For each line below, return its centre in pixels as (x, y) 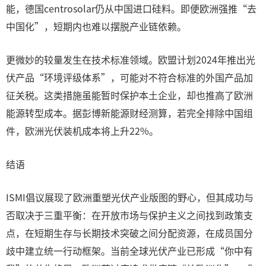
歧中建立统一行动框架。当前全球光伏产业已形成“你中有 (129, 251)
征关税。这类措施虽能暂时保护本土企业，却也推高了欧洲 (129, 95)
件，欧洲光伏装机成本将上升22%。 (82, 131)
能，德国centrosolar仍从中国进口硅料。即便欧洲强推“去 (131, 8)
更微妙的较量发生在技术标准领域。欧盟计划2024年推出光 (131, 59)
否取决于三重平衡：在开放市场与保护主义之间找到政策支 (129, 215)
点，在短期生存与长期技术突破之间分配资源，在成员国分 (129, 233)
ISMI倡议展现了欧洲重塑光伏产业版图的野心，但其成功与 (130, 197)
